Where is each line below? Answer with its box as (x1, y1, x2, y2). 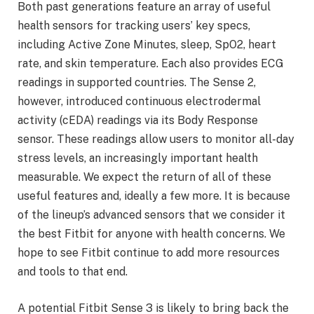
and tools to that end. (18, 265, 128, 279)
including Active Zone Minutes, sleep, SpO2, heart (18, 38, 276, 52)
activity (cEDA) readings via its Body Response (18, 114, 258, 128)
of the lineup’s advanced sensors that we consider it (18, 208, 285, 222)
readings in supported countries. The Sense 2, (18, 76, 256, 90)
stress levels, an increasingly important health (18, 151, 258, 165)
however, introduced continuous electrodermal (18, 95, 261, 109)
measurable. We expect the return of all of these (18, 170, 271, 184)
